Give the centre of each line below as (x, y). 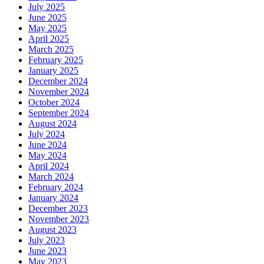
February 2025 (56, 60)
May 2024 (47, 155)
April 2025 (49, 39)
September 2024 (59, 113)
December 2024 (58, 81)
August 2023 (52, 230)
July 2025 (47, 7)
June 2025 (47, 17)
